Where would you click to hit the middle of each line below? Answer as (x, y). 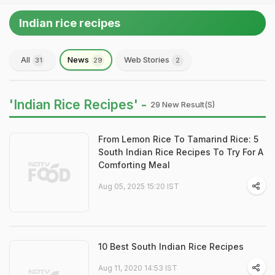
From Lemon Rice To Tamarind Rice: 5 (178, 139)
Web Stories (148, 60)
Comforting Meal (134, 165)
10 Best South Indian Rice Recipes (171, 246)
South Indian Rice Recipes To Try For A (181, 152)
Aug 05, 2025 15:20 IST (139, 186)
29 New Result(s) (183, 104)
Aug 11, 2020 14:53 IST (138, 268)
